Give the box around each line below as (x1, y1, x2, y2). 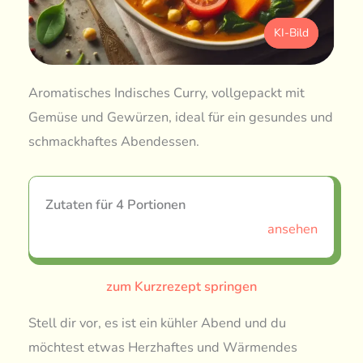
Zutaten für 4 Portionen (45, 194, 186, 214)
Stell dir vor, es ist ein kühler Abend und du (28, 313, 287, 332)
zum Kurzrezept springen (106, 276, 257, 296)
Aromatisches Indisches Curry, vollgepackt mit (28, 83, 305, 103)
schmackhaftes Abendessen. (28, 132, 200, 152)
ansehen (267, 219, 318, 238)
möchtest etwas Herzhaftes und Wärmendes (28, 337, 298, 357)
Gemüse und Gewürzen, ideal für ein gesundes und (28, 108, 334, 127)
